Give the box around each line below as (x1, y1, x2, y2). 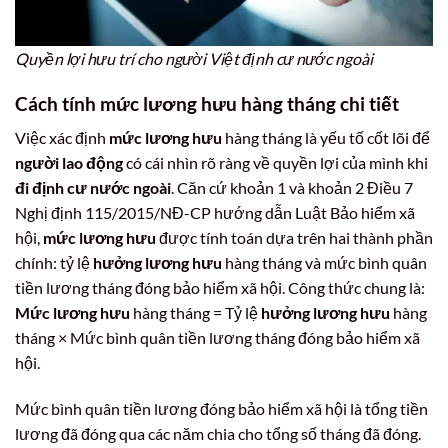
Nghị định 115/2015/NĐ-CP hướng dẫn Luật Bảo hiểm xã (15, 203, 415, 223)
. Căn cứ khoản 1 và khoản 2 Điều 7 (171, 178, 413, 198)
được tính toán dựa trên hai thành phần (156, 228, 433, 248)
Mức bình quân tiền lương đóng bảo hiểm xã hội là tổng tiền (15, 399, 428, 419)
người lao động (15, 153, 123, 173)
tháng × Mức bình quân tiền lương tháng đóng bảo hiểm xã (15, 328, 420, 348)
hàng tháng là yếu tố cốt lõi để (222, 128, 430, 148)
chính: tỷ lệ (15, 253, 93, 273)
